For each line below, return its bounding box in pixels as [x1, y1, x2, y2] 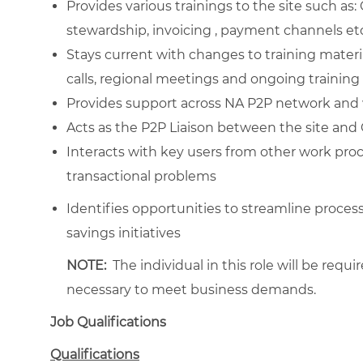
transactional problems [66, 168, 216, 184]
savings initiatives [66, 224, 181, 241]
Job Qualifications [50, 314, 166, 330]
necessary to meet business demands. [66, 281, 319, 297]
